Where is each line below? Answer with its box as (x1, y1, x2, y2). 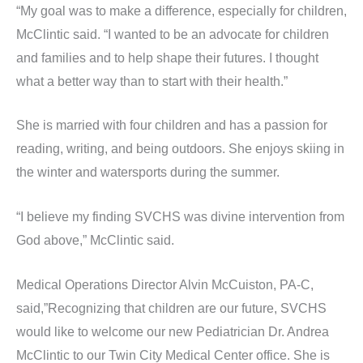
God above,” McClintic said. (16, 233, 174, 247)
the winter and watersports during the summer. (16, 165, 280, 180)
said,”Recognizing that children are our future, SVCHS (16, 301, 327, 315)
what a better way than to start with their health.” (16, 74, 288, 88)
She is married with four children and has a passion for (16, 118, 327, 133)
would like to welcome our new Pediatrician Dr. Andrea (16, 324, 329, 339)
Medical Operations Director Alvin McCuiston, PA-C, (16, 277, 314, 292)
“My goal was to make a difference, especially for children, (16, 3, 347, 18)
